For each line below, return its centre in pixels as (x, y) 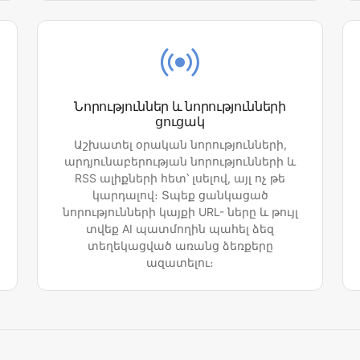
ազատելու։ (180, 263)
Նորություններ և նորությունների (180, 106)
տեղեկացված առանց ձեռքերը (180, 246)
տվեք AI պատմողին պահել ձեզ (180, 229)
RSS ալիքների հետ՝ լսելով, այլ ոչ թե (180, 178)
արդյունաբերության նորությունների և (180, 162)
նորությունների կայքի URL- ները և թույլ (180, 212)
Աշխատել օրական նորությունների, (180, 145)
